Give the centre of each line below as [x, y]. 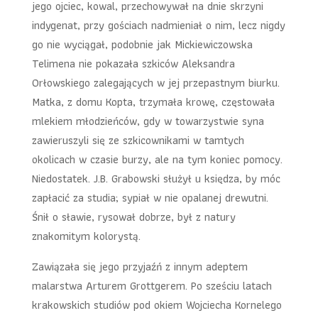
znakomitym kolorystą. [86, 236]
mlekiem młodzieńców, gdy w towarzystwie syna [148, 121]
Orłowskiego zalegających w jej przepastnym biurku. [155, 82]
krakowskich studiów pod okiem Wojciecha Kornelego [157, 305]
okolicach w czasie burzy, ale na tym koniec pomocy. [157, 159]
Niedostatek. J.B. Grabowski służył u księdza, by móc [156, 178]
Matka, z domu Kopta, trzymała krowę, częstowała [153, 102]
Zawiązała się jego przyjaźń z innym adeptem [139, 266]
